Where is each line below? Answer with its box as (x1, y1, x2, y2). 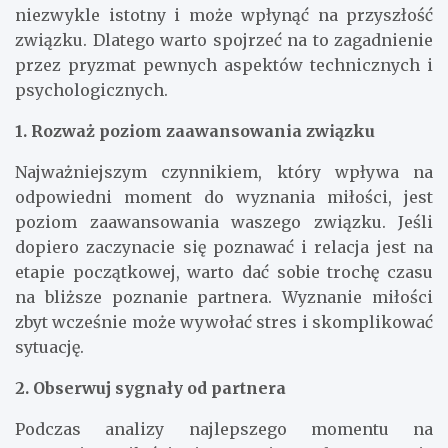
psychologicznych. (15, 80, 168, 101)
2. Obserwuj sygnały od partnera (15, 378, 286, 399)
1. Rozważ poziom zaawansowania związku (15, 121, 375, 142)
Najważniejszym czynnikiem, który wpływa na (15, 162, 433, 183)
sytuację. (15, 337, 84, 358)
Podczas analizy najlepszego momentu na (15, 419, 433, 440)
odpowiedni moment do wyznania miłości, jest (15, 187, 433, 208)
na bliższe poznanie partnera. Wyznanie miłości (15, 287, 433, 308)
